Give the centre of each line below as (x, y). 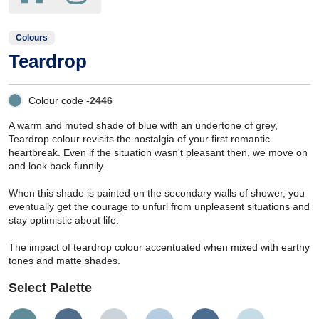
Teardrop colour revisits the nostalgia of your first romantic (139, 138)
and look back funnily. (57, 166)
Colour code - (59, 100)
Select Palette (50, 287)
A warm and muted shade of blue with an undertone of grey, (143, 125)
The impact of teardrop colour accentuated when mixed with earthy (159, 247)
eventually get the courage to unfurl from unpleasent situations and (159, 206)
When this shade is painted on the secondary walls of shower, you (157, 193)
